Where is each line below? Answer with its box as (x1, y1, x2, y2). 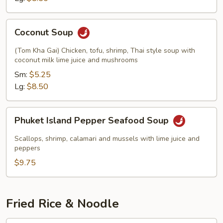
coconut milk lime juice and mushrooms (14, 55, 138, 65)
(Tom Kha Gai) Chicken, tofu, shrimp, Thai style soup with (14, 46, 195, 55)
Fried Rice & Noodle (6, 196, 119, 212)
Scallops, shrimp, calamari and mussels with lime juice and (14, 134, 200, 143)
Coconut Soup (14, 26, 76, 39)
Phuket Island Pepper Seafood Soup (14, 114, 171, 127)
